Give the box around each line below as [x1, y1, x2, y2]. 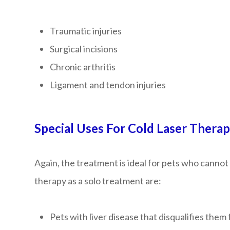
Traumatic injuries [50, 25, 122, 36]
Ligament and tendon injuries [50, 79, 166, 90]
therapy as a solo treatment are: [34, 175, 162, 186]
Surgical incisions [50, 43, 118, 54]
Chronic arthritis [50, 61, 116, 72]
